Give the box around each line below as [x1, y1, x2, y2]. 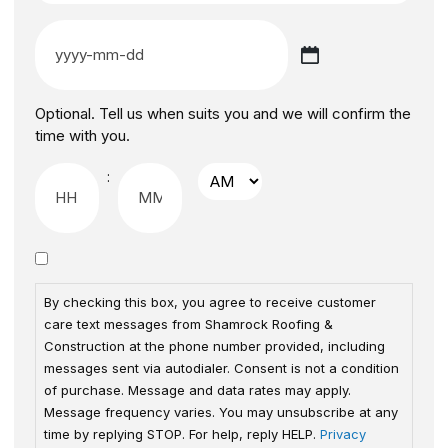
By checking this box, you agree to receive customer [44, 293, 376, 310]
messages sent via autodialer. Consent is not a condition [44, 359, 399, 376]
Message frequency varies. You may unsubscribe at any [44, 403, 398, 420]
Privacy [320, 425, 366, 442]
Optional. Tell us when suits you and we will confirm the [35, 103, 411, 123]
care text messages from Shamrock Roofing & [44, 315, 333, 332]
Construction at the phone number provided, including [44, 337, 385, 354]
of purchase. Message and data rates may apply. [44, 381, 351, 398]
